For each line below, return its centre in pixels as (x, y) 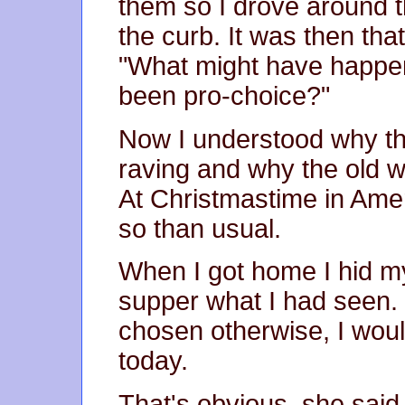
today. (153, 361)
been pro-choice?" (224, 95)
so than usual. (200, 228)
